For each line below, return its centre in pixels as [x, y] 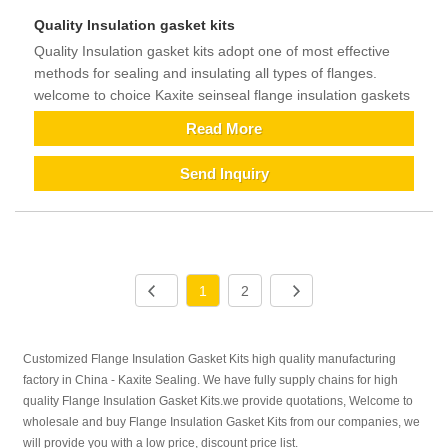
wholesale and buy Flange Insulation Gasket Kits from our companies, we [222, 422]
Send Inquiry [224, 173]
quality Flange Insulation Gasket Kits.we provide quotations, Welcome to [218, 401]
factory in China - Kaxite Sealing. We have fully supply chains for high [211, 380]
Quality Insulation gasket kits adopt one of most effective [212, 51]
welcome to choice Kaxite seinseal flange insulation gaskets [222, 95]
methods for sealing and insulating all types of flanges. [205, 73]
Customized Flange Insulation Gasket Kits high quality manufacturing [210, 359]
